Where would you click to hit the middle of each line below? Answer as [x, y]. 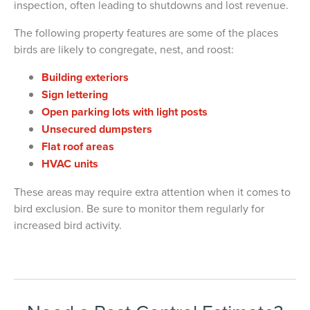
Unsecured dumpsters [97, 129]
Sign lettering [75, 94]
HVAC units [70, 163]
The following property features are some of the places [146, 32]
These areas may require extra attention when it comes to [152, 191]
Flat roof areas [78, 146]
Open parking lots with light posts [125, 111]
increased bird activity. [68, 225]
